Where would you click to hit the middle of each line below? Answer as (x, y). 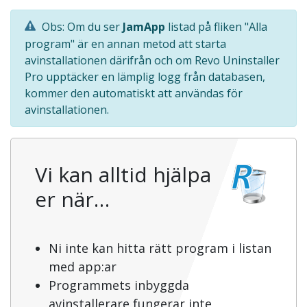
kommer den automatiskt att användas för (134, 94)
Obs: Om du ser (81, 26)
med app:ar (83, 267)
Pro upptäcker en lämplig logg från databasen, (145, 77)
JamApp (144, 26)
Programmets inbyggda (119, 285)
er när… (72, 199)
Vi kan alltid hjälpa (123, 175)
